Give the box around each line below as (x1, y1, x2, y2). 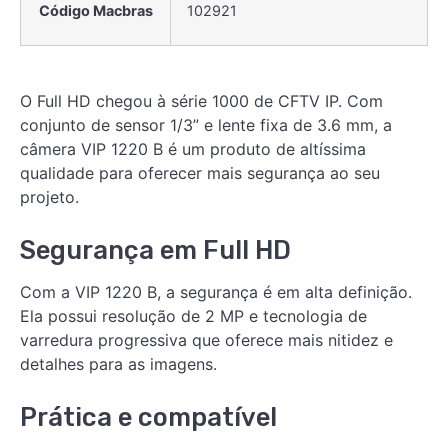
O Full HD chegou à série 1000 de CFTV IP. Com (20, 91, 383, 112)
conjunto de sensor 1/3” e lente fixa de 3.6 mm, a (20, 115, 392, 136)
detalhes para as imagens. (20, 354, 217, 375)
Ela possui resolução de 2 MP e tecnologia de (20, 306, 367, 327)
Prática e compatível (20, 402, 277, 433)
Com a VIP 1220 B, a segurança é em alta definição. (20, 282, 412, 303)
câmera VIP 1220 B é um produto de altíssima (20, 139, 366, 160)
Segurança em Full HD (20, 235, 291, 266)
